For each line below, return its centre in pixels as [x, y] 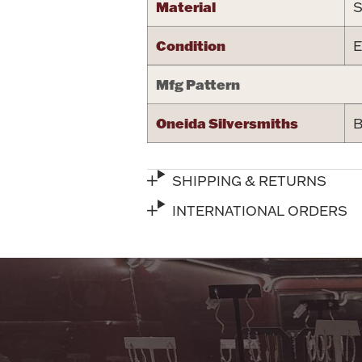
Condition [191, 46]
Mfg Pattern [198, 84]
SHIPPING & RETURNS [250, 181]
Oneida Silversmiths [227, 123]
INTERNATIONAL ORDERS [260, 211]
